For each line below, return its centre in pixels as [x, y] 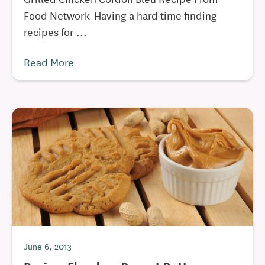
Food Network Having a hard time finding [120, 15]
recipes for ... [55, 31]
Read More [49, 62]
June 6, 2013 [48, 246]
